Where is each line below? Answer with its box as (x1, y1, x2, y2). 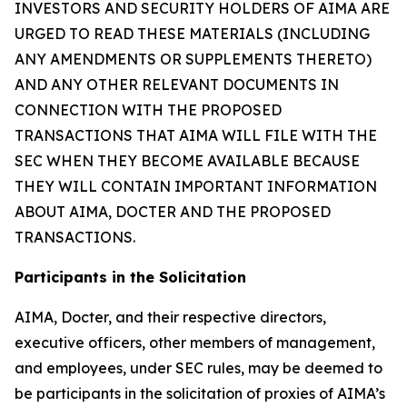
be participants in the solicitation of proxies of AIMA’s (15, 384, 385, 402)
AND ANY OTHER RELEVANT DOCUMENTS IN (15, 75, 339, 94)
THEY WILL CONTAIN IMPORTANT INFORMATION (15, 177, 377, 195)
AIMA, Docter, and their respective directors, (15, 308, 326, 326)
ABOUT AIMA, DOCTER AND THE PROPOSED (15, 203, 331, 221)
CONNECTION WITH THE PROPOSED (15, 101, 282, 119)
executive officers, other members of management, (15, 333, 375, 352)
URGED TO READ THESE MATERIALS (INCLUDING (15, 25, 370, 43)
